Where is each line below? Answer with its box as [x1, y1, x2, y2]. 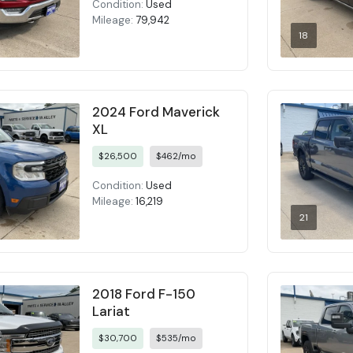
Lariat [92, 302, 131, 320]
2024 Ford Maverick [92, 103, 221, 121]
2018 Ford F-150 [92, 284, 196, 303]
